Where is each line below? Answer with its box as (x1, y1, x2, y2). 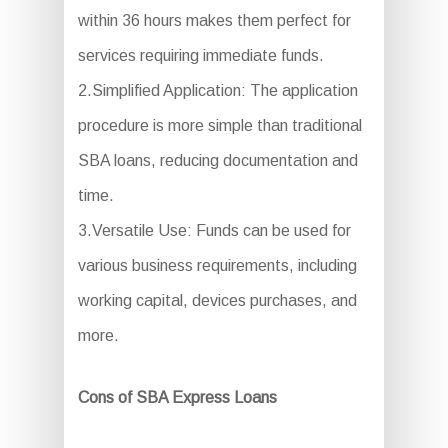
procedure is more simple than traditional (77, 117, 362, 134)
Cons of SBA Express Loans (77, 389, 277, 406)
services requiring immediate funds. (77, 47, 324, 64)
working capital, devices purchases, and (77, 292, 357, 309)
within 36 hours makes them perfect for (77, 12, 351, 29)
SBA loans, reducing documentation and (77, 152, 358, 169)
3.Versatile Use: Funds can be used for (77, 222, 351, 239)
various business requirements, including (77, 257, 357, 274)
